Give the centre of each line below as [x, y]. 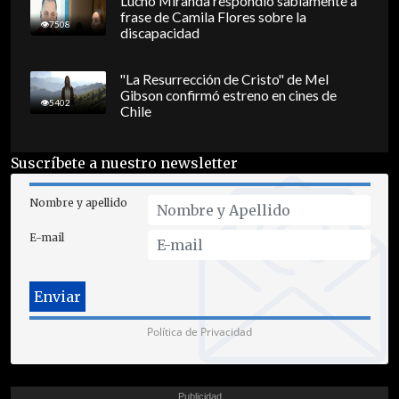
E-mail [46, 237]
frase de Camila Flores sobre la [213, 17]
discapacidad [159, 33]
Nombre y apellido [78, 202]
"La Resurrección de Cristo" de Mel [224, 80]
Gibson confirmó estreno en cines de [228, 96]
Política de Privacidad [199, 331]
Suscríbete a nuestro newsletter [124, 163]
